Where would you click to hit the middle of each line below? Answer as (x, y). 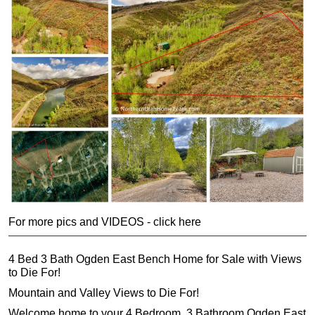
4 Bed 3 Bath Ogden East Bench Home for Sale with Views (155, 259)
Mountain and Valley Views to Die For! (104, 293)
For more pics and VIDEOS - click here (105, 221)
